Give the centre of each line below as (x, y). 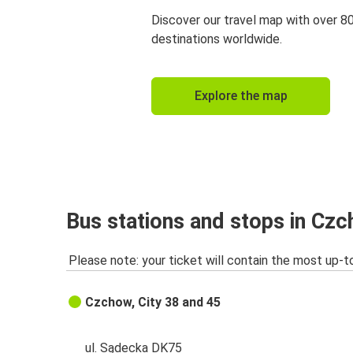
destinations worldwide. (217, 39)
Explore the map (241, 96)
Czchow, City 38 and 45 (153, 303)
